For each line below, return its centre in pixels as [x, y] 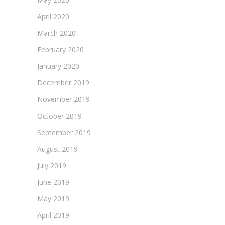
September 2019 [64, 132]
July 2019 [52, 165]
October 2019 [60, 116]
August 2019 [58, 149]
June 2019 [53, 182]
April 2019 [53, 215]
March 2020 [57, 33]
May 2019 [53, 198]
